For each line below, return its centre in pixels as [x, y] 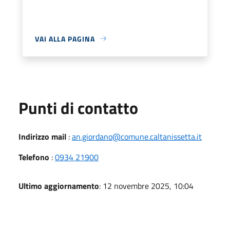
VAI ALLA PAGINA [65, 39]
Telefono [34, 157]
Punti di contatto [78, 108]
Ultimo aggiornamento [59, 186]
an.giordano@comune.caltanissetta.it [137, 136]
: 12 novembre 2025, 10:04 [146, 186]
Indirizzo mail [42, 136]
